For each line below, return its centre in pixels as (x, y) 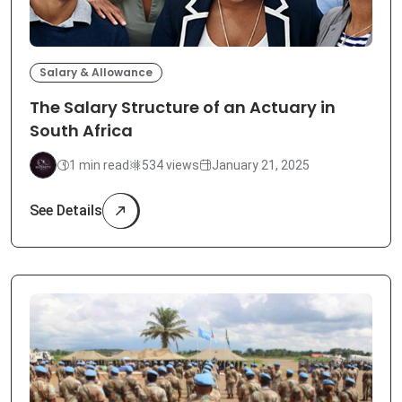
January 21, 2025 (261, 165)
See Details (66, 211)
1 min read (99, 165)
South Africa (81, 131)
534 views (170, 165)
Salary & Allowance (96, 73)
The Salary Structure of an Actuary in (183, 108)
